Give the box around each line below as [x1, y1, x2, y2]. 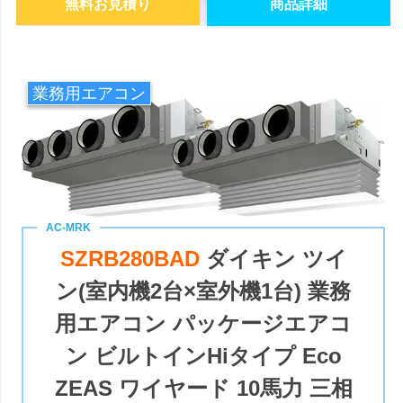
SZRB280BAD [59, 246, 206, 272]
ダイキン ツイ [205, 246, 347, 272]
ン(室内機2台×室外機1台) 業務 [56, 279, 352, 304]
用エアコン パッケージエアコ [55, 311, 353, 336]
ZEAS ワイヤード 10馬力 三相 [54, 376, 353, 401]
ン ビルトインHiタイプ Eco [65, 344, 342, 369]
